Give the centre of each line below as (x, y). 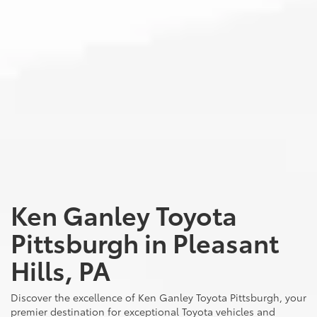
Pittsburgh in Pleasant (145, 242)
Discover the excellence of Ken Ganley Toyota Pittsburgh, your (158, 298)
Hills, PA (60, 270)
